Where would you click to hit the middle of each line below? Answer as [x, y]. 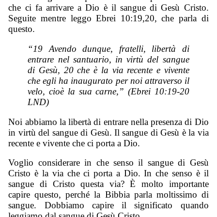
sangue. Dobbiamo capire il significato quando [108, 205]
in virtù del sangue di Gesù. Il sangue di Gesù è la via [108, 132]
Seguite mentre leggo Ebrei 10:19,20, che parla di [108, 18]
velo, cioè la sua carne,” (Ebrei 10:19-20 [108, 92]
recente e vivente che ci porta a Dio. [74, 143]
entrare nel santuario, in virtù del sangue [108, 60]
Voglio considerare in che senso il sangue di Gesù [108, 163]
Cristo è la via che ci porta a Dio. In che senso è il [108, 173]
